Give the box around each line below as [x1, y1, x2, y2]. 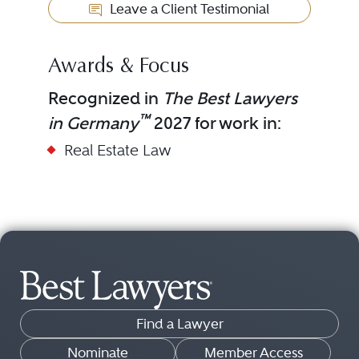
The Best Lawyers [162, 88, 297, 108]
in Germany [47, 113, 139, 133]
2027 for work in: [149, 113, 281, 133]
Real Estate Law [63, 141, 171, 159]
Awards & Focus [47, 57, 189, 78]
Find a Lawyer [135, 316, 224, 332]
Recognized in [47, 88, 163, 108]
